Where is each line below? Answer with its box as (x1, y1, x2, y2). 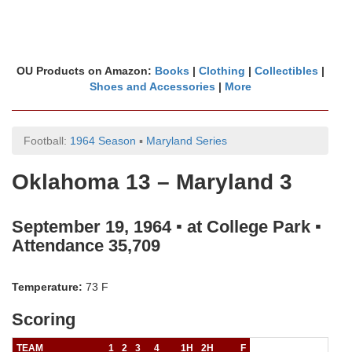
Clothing (198, 64, 245, 77)
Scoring (12, 310, 75, 329)
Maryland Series (146, 134, 227, 147)
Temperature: (12, 280, 82, 293)
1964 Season (70, 134, 136, 147)
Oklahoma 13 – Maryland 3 (12, 170, 292, 194)
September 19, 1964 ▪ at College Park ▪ (12, 217, 321, 236)
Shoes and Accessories (89, 80, 215, 93)
